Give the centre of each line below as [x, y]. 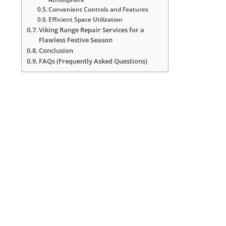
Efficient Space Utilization [86, 20]
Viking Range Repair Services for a [92, 30]
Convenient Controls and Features [99, 10]
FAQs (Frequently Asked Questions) [93, 62]
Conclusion [56, 51]
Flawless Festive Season [76, 40]
